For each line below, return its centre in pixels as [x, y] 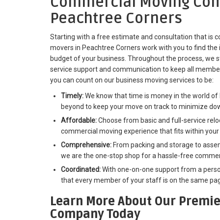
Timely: [72, 96]
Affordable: [79, 121]
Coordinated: [81, 170]
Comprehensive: [86, 145]
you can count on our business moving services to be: [132, 80]
